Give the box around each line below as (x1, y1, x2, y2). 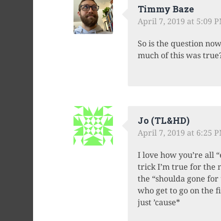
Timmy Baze (137, 2, 194, 15)
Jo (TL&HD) (137, 114, 189, 126)
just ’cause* (137, 196, 180, 208)
